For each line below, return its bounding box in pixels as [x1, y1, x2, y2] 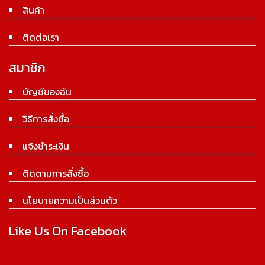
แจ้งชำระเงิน [22, 138, 69, 153]
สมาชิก [9, 57, 46, 77]
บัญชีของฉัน [22, 84, 72, 99]
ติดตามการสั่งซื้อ [22, 166, 89, 180]
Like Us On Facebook [9, 221, 127, 241]
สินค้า [22, 2, 44, 17]
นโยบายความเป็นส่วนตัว [22, 193, 117, 208]
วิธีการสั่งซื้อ [22, 111, 69, 126]
